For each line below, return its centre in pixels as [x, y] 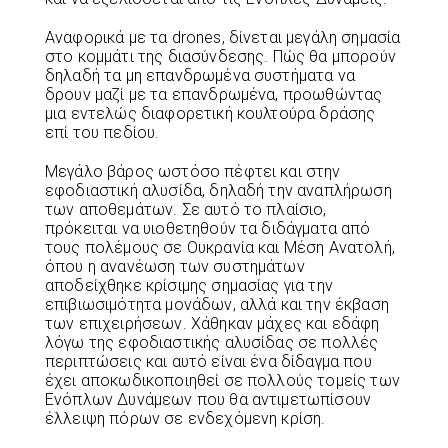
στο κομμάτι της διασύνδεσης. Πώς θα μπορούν [220, 57]
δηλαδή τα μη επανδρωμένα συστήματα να [200, 76]
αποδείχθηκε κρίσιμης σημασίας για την [189, 286]
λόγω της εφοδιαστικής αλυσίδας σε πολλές [212, 343]
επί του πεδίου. [102, 133]
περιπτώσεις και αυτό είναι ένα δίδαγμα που [208, 362]
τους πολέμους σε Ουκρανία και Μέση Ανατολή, [220, 248]
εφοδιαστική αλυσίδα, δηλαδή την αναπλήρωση [218, 191]
